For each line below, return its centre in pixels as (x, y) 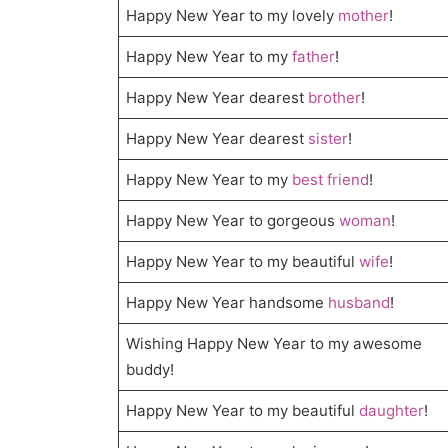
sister (328, 139)
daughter (392, 411)
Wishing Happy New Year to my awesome (274, 344)
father (314, 57)
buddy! (150, 370)
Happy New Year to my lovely (232, 16)
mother (364, 16)
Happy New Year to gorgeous (233, 221)
